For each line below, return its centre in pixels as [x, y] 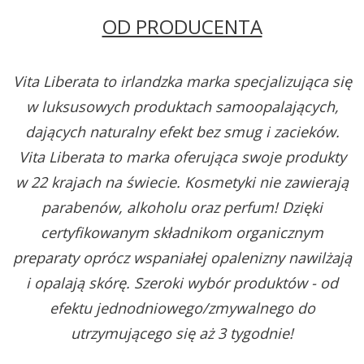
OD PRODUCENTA [182, 27]
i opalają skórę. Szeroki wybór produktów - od [182, 283]
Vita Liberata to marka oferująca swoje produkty [182, 157]
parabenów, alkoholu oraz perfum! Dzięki [182, 208]
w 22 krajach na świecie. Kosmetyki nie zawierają [182, 182]
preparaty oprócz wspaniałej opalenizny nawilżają [182, 258]
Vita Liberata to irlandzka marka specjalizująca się [182, 82]
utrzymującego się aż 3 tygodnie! [182, 334]
